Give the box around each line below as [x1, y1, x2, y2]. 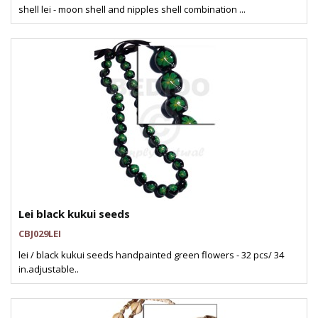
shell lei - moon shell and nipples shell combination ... [18, 3, 246, 16]
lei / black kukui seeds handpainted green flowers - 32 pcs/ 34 [18, 248, 284, 261]
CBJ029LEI [18, 227, 61, 240]
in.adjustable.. [18, 263, 79, 275]
